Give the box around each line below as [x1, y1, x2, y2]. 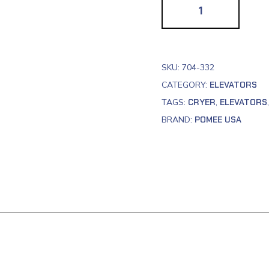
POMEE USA [195, 113, 241, 125]
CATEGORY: [162, 79, 210, 90]
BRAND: [162, 113, 195, 125]
